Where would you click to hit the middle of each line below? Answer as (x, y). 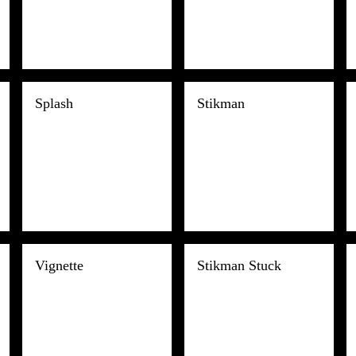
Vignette (59, 265)
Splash (54, 103)
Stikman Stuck (239, 265)
